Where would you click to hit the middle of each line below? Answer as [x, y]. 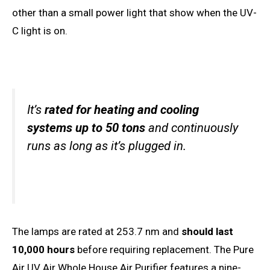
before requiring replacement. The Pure [164, 249]
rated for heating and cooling [120, 110]
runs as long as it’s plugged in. [108, 146]
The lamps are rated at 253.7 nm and [97, 231]
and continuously [192, 128]
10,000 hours [43, 249]
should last [207, 231]
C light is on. [41, 31]
